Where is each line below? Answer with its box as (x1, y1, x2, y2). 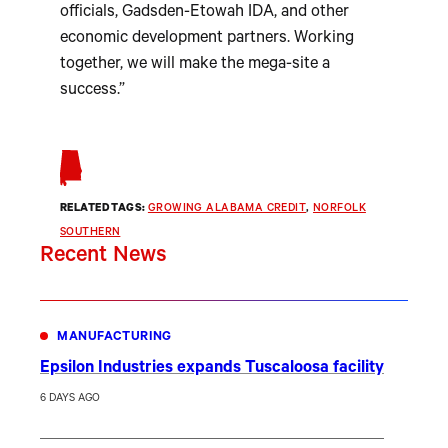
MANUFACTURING (57, 330, 172, 345)
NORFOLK (312, 202, 366, 215)
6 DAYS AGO (40, 393, 100, 406)
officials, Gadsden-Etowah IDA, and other (60, 4, 349, 24)
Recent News (40, 244, 167, 270)
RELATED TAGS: (60, 202, 148, 215)
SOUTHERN (60, 226, 121, 239)
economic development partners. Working (60, 30, 354, 50)
